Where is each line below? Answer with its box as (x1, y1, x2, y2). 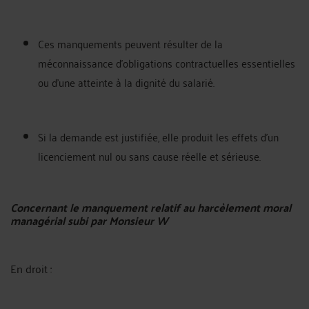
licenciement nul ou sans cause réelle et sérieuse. (38, 146, 261, 166)
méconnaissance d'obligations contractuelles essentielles (38, 52, 295, 72)
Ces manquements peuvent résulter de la (38, 33, 223, 53)
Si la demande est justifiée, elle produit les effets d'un (38, 126, 279, 146)
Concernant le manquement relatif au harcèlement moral (10, 197, 291, 217)
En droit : (10, 258, 52, 278)
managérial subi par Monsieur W (10, 210, 168, 230)
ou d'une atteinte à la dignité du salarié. (38, 72, 215, 92)
